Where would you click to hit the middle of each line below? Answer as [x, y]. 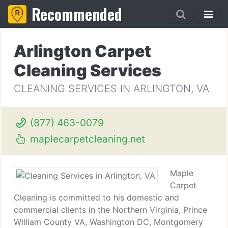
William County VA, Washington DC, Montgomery [108, 222]
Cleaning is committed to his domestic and [96, 197]
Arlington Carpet [82, 51]
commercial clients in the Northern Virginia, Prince [110, 210]
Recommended [77, 14]
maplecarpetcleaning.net [86, 139]
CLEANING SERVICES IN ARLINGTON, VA [111, 89]
